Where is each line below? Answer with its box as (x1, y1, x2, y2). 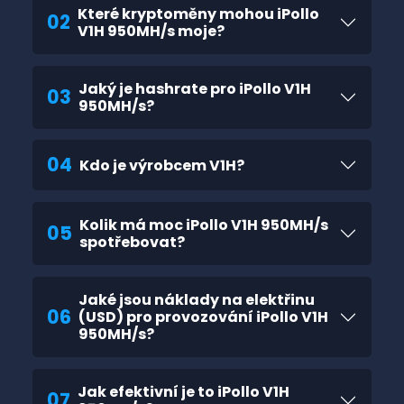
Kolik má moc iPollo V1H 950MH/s (79, 215, 328, 236)
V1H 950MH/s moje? (78, 20, 225, 41)
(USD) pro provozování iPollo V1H (78, 307, 256, 328)
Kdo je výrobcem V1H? (209, 154, 244, 176)
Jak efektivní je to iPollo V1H (78, 381, 289, 402)
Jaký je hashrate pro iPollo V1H (78, 78, 239, 99)
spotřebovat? (79, 232, 185, 253)
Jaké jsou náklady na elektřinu (78, 289, 315, 311)
